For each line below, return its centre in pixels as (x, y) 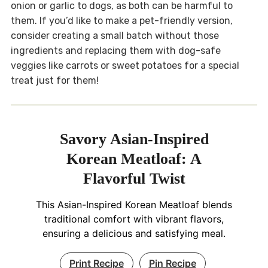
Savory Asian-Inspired (134, 139)
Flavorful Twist (134, 178)
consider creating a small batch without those (115, 35)
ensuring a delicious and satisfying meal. (134, 233)
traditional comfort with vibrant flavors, (134, 219)
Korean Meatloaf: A (134, 159)
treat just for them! (54, 80)
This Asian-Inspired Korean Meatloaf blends (134, 204)
